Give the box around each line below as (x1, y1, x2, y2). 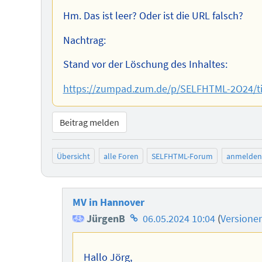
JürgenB (84, 212, 126, 226)
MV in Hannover (73, 196, 145, 209)
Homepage (127, 212, 176, 225)
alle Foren (103, 150, 139, 161)
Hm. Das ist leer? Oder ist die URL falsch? (63, 9, 243, 23)
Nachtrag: (63, 33, 106, 47)
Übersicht (57, 150, 90, 161)
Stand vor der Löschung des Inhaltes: (63, 58, 227, 71)
